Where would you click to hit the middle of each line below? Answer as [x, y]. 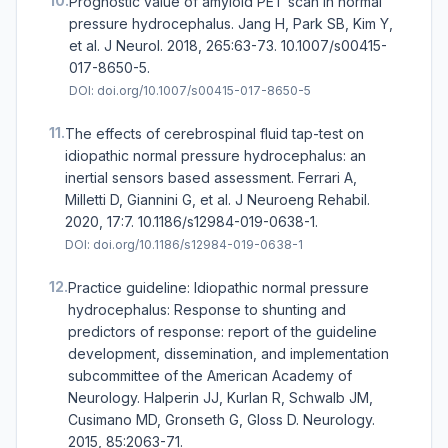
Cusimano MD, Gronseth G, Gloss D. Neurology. [221, 420]
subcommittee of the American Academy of [210, 376]
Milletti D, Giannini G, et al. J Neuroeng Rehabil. [217, 200]
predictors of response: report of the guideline [222, 332]
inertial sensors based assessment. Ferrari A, [211, 178]
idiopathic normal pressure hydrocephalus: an [215, 156]
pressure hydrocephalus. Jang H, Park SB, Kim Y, [231, 24]
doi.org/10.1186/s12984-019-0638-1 [198, 245]
